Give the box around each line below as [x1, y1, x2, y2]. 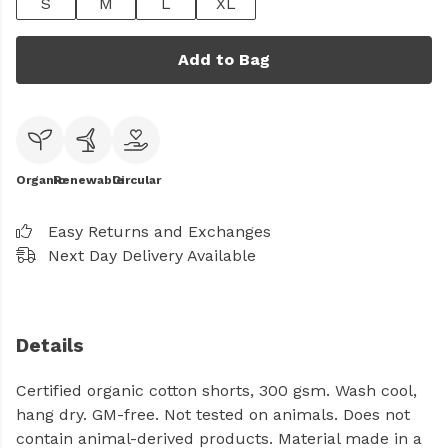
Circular [111, 173, 161, 187]
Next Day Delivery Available [48, 246, 256, 265]
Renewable [52, 173, 124, 187]
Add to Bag [178, 50, 270, 69]
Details [16, 334, 84, 357]
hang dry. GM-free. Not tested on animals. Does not [16, 405, 410, 425]
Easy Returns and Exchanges [48, 222, 271, 241]
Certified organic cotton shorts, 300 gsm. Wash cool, [16, 381, 417, 401]
